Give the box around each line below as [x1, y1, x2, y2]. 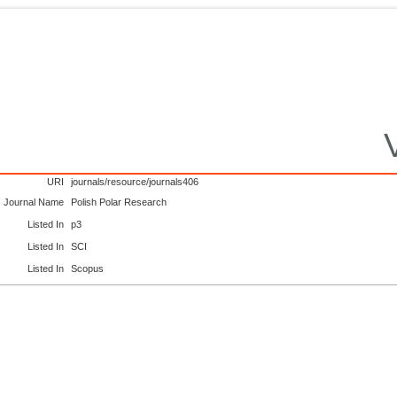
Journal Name [4, 196, 65, 207]
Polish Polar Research [71, 196, 167, 207]
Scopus [71, 263, 105, 275]
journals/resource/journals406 [71, 175, 199, 187]
